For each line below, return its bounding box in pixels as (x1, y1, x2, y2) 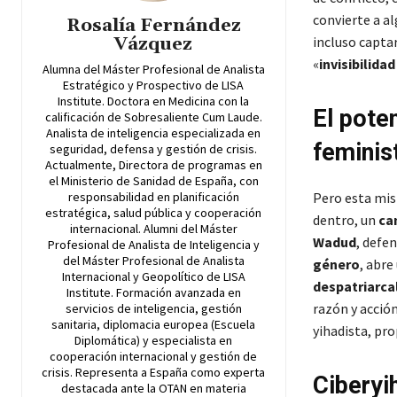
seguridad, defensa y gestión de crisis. (50, 141, 258, 158)
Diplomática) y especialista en (74, 332, 233, 349)
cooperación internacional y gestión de (50, 348, 258, 365)
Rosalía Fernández (66, 14, 241, 38)
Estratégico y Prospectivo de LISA (63, 77, 245, 94)
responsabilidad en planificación (67, 189, 239, 206)
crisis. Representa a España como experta (42, 364, 266, 381)
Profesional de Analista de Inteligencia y (47, 237, 260, 253)
